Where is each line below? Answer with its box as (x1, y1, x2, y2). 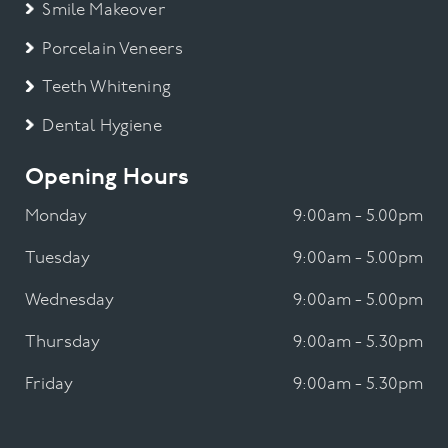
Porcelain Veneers (42, 40, 184, 58)
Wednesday (25, 292, 115, 310)
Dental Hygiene (42, 118, 162, 136)
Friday (25, 376, 74, 394)
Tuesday (25, 250, 91, 268)
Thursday (25, 334, 101, 352)
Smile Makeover (42, 2, 166, 20)
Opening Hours (25, 166, 190, 191)
